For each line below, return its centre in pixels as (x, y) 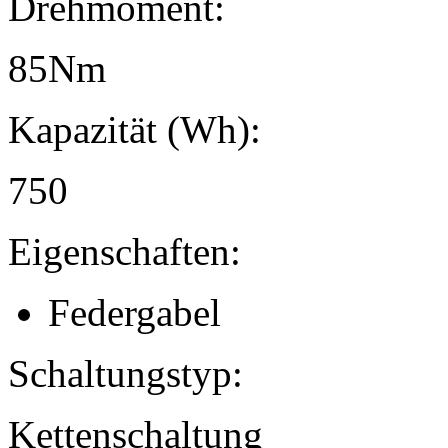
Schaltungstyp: (125, 374)
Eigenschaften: (124, 252)
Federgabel (134, 313)
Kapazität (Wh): (134, 130)
